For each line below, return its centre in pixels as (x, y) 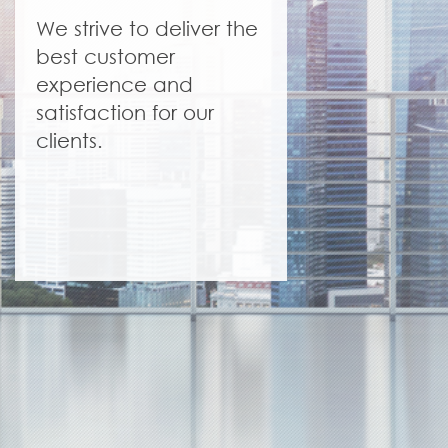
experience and (114, 85)
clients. (69, 141)
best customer (105, 57)
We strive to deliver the (146, 29)
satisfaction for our (124, 113)
